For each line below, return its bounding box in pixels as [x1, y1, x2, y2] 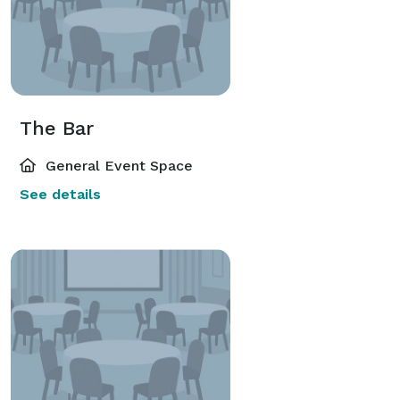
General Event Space [41, 156, 193, 174]
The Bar [20, 116, 94, 139]
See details [20, 185, 101, 203]
